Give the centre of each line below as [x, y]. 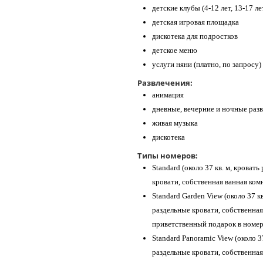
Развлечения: [165, 83]
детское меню [175, 50]
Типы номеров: [168, 156]
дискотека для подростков [195, 36]
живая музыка [175, 123]
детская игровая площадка [195, 22]
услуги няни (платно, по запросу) [207, 65]
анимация [168, 95]
